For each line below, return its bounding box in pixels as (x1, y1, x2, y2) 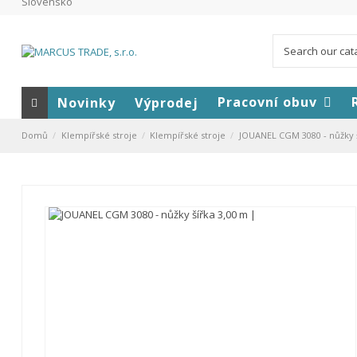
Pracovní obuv (218, 93, 321, 112)
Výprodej (135, 93, 198, 112)
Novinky (57, 93, 116, 112)
